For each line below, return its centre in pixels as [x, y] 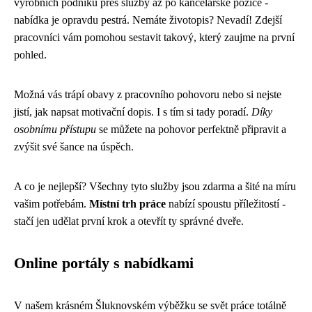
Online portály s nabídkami [104, 263]
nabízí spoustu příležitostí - [226, 204]
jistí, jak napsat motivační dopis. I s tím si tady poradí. [133, 112]
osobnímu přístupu [55, 129]
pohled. [30, 55]
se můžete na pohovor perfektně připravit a [191, 129]
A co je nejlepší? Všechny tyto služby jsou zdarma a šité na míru [155, 186]
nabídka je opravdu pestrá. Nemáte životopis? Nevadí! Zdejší [148, 20]
